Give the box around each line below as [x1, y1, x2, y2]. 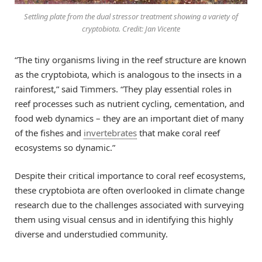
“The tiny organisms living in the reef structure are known [15, 53, 246, 65]
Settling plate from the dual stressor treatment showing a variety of [24, 11, 238, 22]
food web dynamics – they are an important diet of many [15, 112, 244, 124]
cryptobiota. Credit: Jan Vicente [82, 23, 180, 34]
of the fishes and [15, 126, 84, 139]
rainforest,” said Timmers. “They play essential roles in [15, 82, 232, 95]
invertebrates [84, 126, 137, 139]
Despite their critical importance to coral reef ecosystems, [15, 170, 246, 182]
